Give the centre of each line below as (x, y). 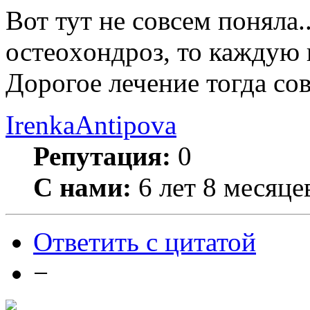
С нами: (82, 187)
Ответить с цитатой (145, 241)
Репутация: (102, 156)
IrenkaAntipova (91, 125)
